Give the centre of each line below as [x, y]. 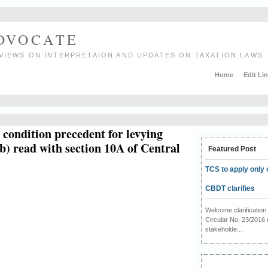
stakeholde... [223, 229]
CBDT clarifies [230, 188]
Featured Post [232, 149]
